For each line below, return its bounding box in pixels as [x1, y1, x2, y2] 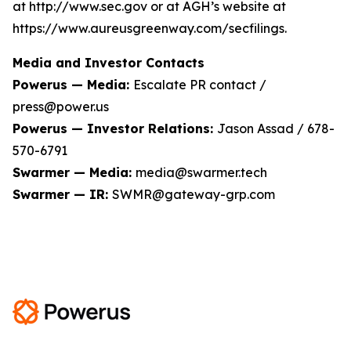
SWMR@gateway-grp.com [112, 186, 275, 202]
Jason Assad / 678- [217, 120, 335, 136]
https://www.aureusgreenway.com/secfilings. [13, 20, 287, 36]
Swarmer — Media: [13, 164, 136, 180]
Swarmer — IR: [13, 186, 112, 202]
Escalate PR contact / [133, 76, 266, 92]
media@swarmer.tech [136, 164, 267, 180]
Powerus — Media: [13, 76, 133, 92]
